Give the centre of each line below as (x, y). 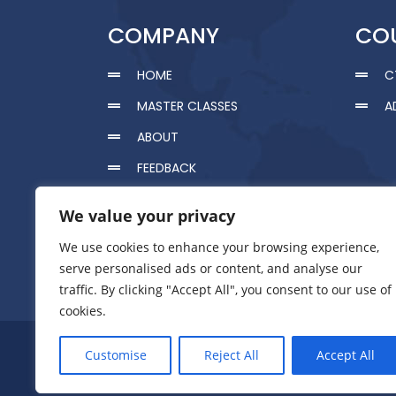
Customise (115, 355)
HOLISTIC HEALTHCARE (202, 260)
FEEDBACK (166, 168)
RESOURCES (171, 229)
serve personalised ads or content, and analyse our (211, 268)
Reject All (231, 355)
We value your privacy (147, 216)
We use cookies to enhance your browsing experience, (219, 247)
